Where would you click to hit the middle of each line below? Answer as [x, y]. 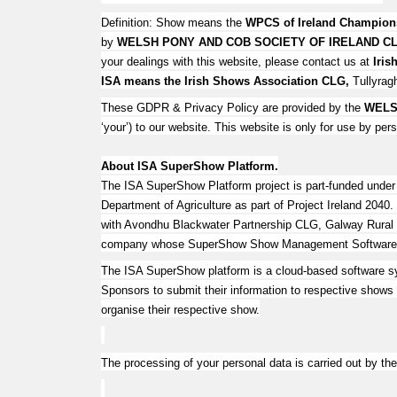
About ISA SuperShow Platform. [190, 166]
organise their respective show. [180, 310]
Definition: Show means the [173, 23]
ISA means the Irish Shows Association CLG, [225, 81]
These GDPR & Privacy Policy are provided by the [233, 108]
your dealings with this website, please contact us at [237, 62]
